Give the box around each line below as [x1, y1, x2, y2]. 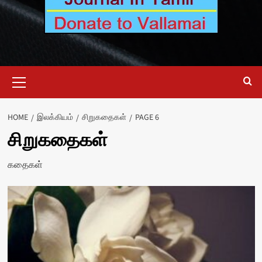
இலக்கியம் [36, 112, 73, 123]
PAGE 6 [135, 112, 159, 123]
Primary [20, 66, 49, 78]
